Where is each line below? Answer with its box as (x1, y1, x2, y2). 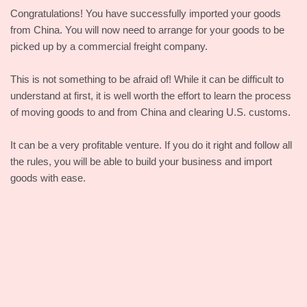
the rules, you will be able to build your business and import (10, 156, 272, 167)
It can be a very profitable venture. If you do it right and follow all (10, 139, 292, 151)
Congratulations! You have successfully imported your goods (10, 8, 281, 19)
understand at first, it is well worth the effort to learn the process (10, 90, 291, 101)
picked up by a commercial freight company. (10, 40, 208, 52)
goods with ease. (10, 172, 86, 184)
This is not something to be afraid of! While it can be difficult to (10, 73, 284, 85)
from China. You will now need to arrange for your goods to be (10, 24, 284, 36)
